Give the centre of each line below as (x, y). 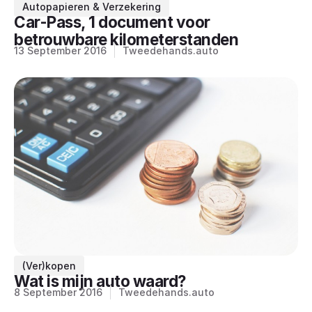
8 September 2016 (58, 292)
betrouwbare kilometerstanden (126, 40)
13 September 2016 (60, 51)
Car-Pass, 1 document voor (112, 22)
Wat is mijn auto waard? (100, 281)
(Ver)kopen (49, 266)
